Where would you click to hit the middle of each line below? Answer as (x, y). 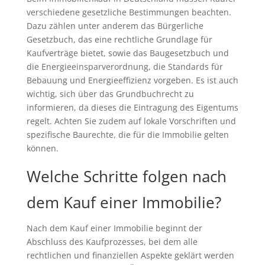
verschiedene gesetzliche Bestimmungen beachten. (129, 12)
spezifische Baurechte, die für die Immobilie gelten (127, 134)
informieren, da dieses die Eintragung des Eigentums (132, 107)
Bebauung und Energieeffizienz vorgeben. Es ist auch (132, 80)
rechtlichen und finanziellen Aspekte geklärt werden (130, 255)
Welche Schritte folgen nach (126, 176)
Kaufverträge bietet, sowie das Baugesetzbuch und (127, 53)
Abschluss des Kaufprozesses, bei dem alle (112, 241)
